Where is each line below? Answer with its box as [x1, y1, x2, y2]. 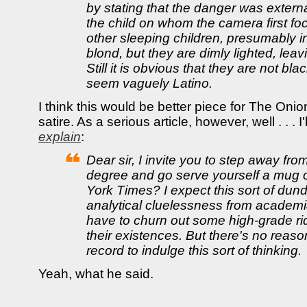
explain [38, 130, 81, 144]
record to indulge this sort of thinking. [86, 243, 302, 258]
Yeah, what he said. [38, 267, 153, 281]
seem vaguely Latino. [86, 76, 212, 90]
